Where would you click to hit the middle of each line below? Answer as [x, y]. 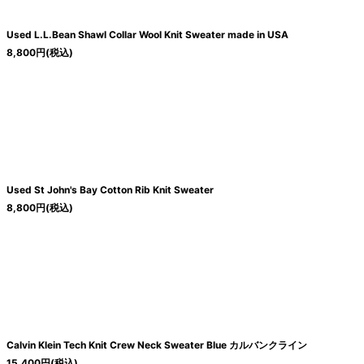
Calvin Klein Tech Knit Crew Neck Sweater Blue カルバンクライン [156, 345]
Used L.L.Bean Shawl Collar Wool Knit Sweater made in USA [147, 35]
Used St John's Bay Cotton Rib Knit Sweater [110, 190]
